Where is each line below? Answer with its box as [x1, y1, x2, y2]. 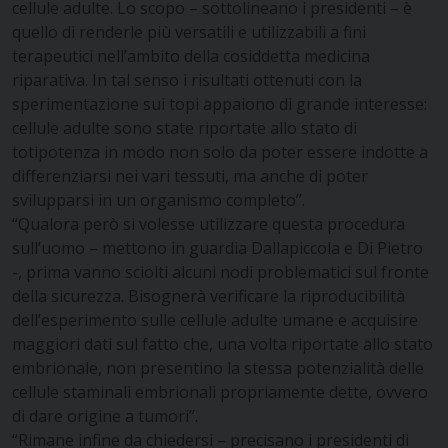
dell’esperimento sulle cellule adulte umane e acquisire [12, 308, 418, 331]
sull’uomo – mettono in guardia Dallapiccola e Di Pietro [12, 236, 423, 259]
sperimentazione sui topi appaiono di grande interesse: [12, 92, 427, 115]
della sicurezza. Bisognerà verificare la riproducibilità [12, 284, 405, 307]
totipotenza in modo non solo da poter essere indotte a [12, 140, 428, 163]
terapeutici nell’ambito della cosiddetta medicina [12, 44, 370, 67]
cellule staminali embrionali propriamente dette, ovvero [12, 380, 428, 403]
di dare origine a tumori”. [12, 404, 198, 427]
